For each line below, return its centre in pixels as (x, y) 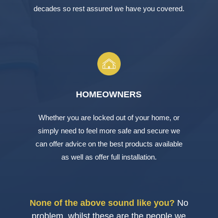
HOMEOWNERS (109, 94)
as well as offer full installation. (109, 157)
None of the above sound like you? (102, 203)
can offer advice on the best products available (109, 144)
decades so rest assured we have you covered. (109, 8)
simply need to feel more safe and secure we (109, 130)
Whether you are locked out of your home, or (109, 117)
